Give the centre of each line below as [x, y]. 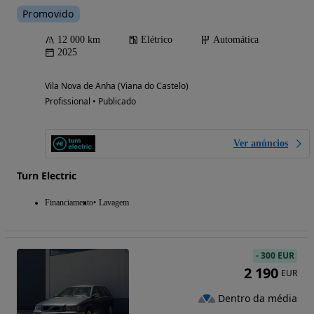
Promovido [48, 13]
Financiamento [69, 202]
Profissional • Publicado [90, 101]
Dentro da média [258, 299]
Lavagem [114, 202]
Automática [236, 39]
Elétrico [157, 39]
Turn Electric [47, 175]
